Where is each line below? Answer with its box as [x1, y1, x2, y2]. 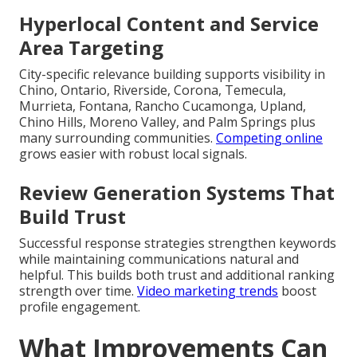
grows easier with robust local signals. [19, 144, 247, 163]
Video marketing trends [137, 281, 278, 300]
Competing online [216, 128, 323, 147]
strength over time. [19, 281, 137, 300]
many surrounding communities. [19, 128, 216, 147]
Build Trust [19, 202, 126, 229]
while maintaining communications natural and [19, 249, 299, 268]
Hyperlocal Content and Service [19, 10, 319, 37]
